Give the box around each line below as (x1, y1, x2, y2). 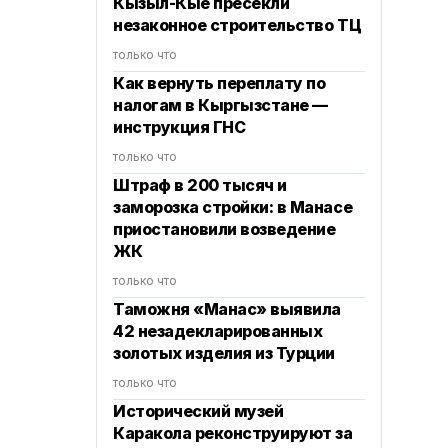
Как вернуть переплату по (113, 73, 326, 93)
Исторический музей (113, 401, 284, 421)
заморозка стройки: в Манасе (113, 197, 353, 217)
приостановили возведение (113, 219, 336, 239)
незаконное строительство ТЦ (113, 15, 362, 35)
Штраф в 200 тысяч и (113, 175, 287, 195)
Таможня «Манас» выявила (113, 299, 341, 319)
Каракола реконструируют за (113, 423, 353, 443)
